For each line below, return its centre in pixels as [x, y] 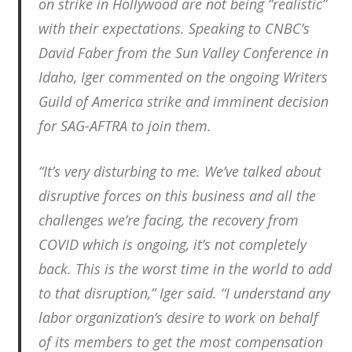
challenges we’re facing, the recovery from [169, 220]
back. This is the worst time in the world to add [185, 269]
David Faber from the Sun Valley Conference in [183, 53]
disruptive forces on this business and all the [177, 196]
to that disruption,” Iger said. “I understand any [184, 293]
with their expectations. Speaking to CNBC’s [174, 29]
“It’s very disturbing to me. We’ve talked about [180, 172]
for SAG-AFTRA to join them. [125, 126]
